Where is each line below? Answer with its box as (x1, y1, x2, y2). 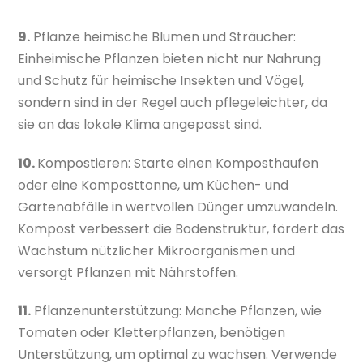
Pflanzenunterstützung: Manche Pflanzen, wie (31, 301, 322, 321)
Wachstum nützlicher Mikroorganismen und (18, 241, 296, 260)
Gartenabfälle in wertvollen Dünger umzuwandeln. (18, 197, 339, 216)
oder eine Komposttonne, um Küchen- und (18, 175, 289, 194)
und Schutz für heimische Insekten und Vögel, (18, 70, 305, 90)
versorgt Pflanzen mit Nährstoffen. (18, 263, 239, 282)
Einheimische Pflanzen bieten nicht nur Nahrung (18, 49, 322, 68)
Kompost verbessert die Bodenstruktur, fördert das (18, 219, 345, 238)
